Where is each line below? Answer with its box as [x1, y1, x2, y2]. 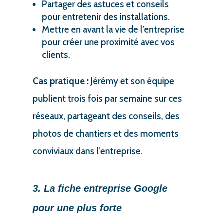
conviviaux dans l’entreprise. [32, 145, 143, 157]
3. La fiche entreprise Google [32, 182, 167, 194]
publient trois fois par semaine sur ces [32, 92, 182, 104]
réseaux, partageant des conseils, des [32, 110, 180, 122]
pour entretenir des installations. [41, 11, 170, 22]
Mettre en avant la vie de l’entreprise [41, 23, 184, 35]
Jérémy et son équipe [88, 75, 174, 87]
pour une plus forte [32, 202, 122, 213]
